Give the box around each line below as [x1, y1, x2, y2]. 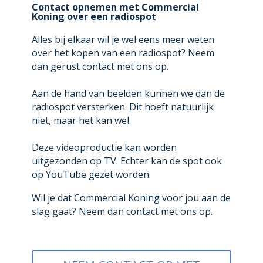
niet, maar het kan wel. [31, 114, 131, 127]
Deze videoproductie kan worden [31, 141, 177, 154]
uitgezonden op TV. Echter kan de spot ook [31, 154, 222, 168]
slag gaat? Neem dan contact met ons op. [31, 204, 213, 218]
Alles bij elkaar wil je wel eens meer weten [31, 33, 214, 46]
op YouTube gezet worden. [31, 168, 151, 181]
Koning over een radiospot [31, 10, 156, 23]
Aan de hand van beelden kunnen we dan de [31, 87, 225, 100]
